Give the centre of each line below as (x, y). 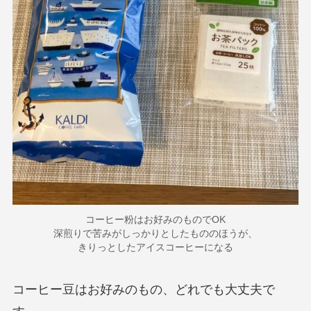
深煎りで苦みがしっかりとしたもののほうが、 (155, 233)
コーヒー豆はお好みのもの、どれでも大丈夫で (143, 290)
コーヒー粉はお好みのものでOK (155, 219)
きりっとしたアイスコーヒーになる (155, 247)
